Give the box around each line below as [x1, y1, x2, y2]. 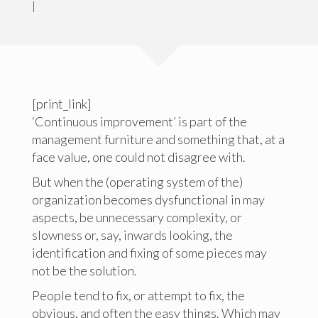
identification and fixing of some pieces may [31, 245, 267, 261]
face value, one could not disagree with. [31, 149, 246, 165]
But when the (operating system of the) [31, 174, 243, 190]
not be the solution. [31, 263, 137, 278]
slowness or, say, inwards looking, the [31, 227, 233, 243]
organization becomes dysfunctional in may [31, 192, 265, 207]
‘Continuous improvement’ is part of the [31, 114, 247, 129]
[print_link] [31, 96, 92, 111]
